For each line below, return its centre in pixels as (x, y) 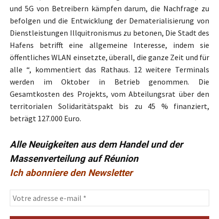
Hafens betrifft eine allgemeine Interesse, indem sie (109, 45)
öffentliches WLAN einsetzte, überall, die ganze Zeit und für (109, 57)
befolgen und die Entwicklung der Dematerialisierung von (109, 21)
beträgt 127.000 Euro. (45, 119)
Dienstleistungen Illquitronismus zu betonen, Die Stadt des (109, 33)
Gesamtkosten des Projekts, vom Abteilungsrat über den (109, 94)
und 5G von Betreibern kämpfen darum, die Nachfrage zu (109, 9)
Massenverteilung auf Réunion (74, 159)
